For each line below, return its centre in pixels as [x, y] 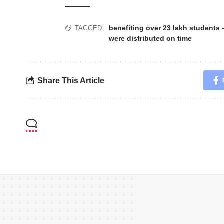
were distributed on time [150, 38]
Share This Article [71, 80]
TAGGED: [89, 28]
